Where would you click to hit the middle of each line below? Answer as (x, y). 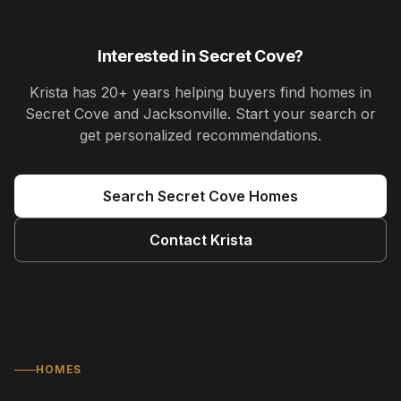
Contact (179, 240)
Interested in (149, 56)
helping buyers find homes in (271, 92)
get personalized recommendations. (200, 135)
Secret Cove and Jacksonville (126, 114)
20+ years (136, 92)
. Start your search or (302, 114)
